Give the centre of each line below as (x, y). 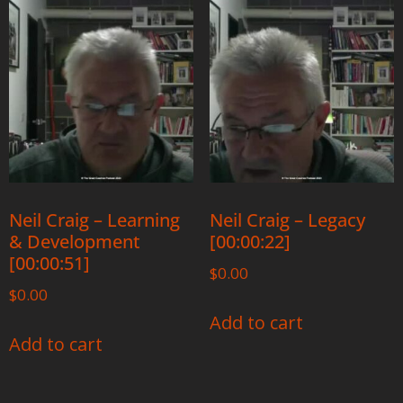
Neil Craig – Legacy (287, 219)
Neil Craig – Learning (94, 219)
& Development (75, 241)
